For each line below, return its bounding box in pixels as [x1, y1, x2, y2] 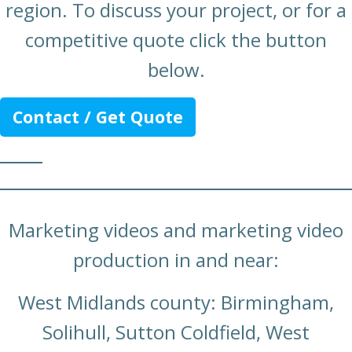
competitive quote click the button [25, 27, 327, 53]
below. [147, 57, 205, 83]
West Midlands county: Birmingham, [18, 288, 334, 315]
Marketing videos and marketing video [9, 216, 343, 243]
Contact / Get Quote [13, 105, 183, 129]
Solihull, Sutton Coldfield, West [42, 318, 310, 345]
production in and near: [73, 246, 279, 273]
